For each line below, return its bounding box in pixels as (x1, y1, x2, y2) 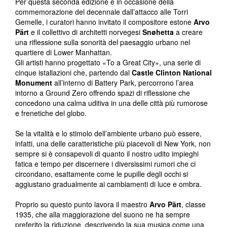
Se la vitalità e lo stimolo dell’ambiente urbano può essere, (15, 128, 202, 139)
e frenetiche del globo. (15, 108, 87, 119)
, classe (181, 199, 206, 210)
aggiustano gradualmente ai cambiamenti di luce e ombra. (15, 179, 202, 190)
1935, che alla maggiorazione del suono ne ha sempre (15, 209, 190, 220)
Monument (15, 78, 52, 88)
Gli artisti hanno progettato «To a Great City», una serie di (15, 57, 201, 68)
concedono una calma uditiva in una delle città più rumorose (15, 98, 208, 108)
